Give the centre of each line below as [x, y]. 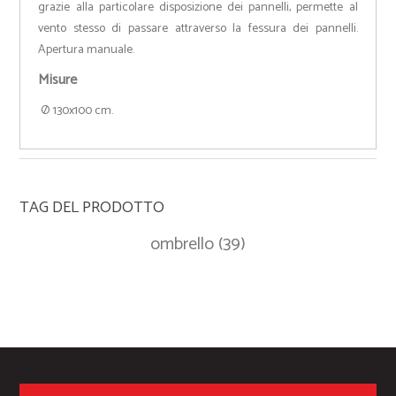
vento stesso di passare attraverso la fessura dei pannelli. [198, 29]
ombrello [182, 245]
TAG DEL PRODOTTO [92, 208]
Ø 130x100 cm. [76, 111]
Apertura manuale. [87, 50]
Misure [58, 80]
